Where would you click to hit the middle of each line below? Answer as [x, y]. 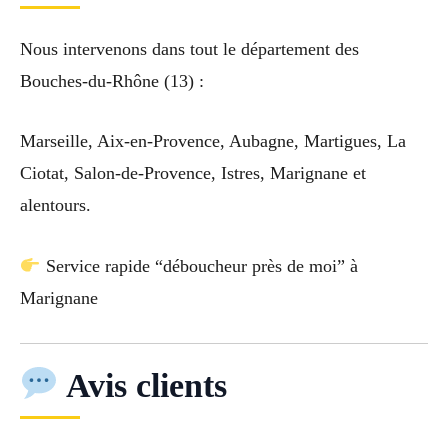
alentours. [55, 205]
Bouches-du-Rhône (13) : [112, 80]
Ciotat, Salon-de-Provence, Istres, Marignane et [193, 173]
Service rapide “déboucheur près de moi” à [199, 266]
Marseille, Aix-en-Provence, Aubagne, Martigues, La [213, 141]
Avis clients [142, 385]
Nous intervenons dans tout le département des [189, 48]
